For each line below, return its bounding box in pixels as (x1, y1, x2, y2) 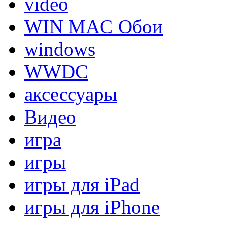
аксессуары (24, 83, 117, 105)
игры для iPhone (24, 196, 160, 218)
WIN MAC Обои (24, 15, 163, 37)
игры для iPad (24, 173, 140, 195)
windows (24, 38, 95, 60)
